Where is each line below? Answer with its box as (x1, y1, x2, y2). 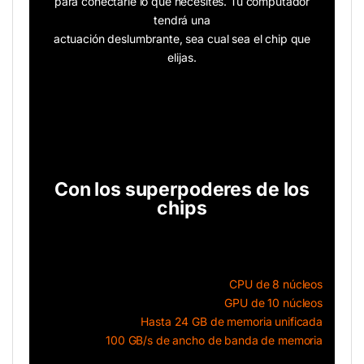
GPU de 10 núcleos (224, 296, 323, 310)
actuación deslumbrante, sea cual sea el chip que (53, 32, 311, 46)
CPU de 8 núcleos (229, 277, 323, 292)
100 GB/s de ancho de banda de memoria (106, 333, 323, 348)
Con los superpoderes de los (54, 178, 310, 201)
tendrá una (154, 13, 210, 28)
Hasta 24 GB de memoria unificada (141, 314, 323, 329)
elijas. (167, 50, 197, 65)
